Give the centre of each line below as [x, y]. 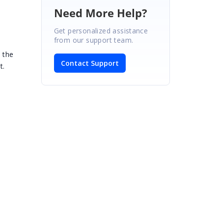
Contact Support [90, 63]
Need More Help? [100, 13]
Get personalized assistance [101, 30]
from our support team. [94, 40]
